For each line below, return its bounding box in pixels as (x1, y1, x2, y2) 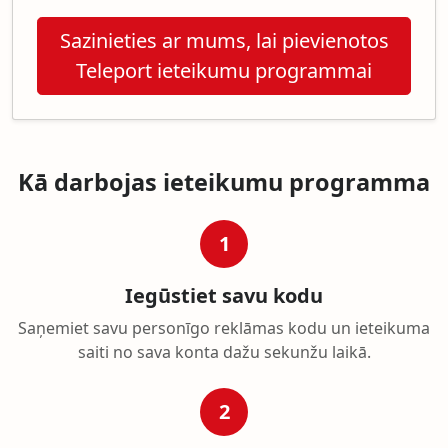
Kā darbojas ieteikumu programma (18, 166, 430, 198)
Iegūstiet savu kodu (125, 282, 323, 309)
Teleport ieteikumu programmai (76, 57, 372, 84)
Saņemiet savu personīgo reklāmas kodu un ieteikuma (18, 317, 430, 339)
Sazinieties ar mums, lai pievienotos (59, 27, 389, 54)
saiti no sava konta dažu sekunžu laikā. (77, 341, 371, 363)
